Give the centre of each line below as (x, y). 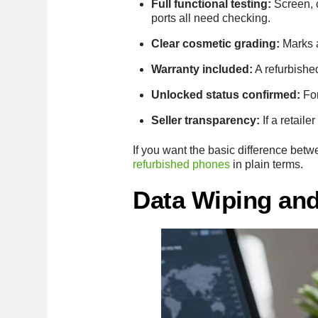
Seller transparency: (205, 120)
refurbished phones (182, 164)
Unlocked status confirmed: (225, 94)
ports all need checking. (210, 18)
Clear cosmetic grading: (215, 43)
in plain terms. (267, 164)
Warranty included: (202, 69)
